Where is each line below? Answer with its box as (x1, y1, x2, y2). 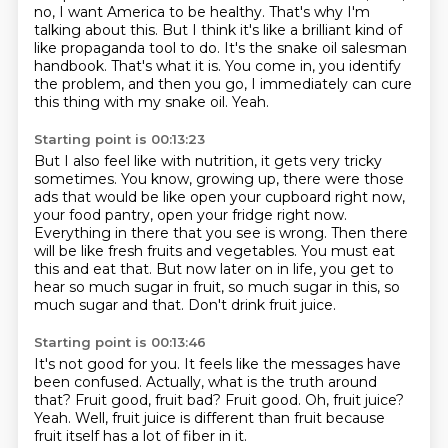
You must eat (300, 242, 395, 260)
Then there (330, 224, 408, 242)
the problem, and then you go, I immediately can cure (33, 75, 412, 93)
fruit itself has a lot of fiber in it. (33, 427, 247, 445)
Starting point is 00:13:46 (33, 334, 206, 350)
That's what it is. (110, 57, 225, 75)
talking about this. (33, 21, 162, 39)
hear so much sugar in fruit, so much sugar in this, (33, 278, 384, 296)
